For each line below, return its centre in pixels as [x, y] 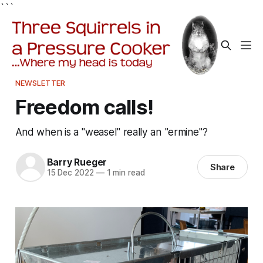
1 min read [124, 173]
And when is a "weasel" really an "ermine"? [111, 131]
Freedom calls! [84, 107]
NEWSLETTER [40, 82]
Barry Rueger [77, 162]
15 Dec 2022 [70, 173]
